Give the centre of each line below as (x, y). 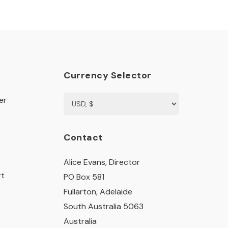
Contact (83, 137)
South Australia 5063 (104, 206)
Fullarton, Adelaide (98, 192)
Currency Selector (108, 75)
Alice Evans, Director (102, 162)
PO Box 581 (84, 177)
